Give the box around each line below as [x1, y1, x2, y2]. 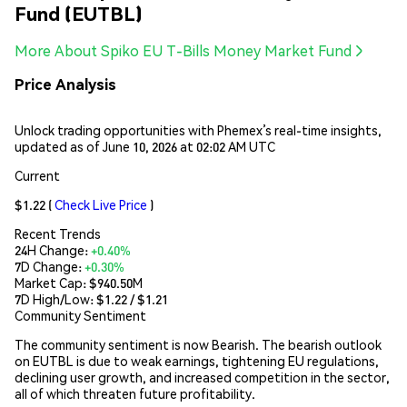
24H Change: [15, 241, 91, 258]
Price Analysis [15, 74, 116, 94]
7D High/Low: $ [15, 290, 104, 307]
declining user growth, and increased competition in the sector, [15, 368, 390, 385]
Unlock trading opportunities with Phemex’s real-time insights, [15, 121, 382, 138]
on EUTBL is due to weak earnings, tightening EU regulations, [15, 352, 379, 369]
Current [15, 166, 60, 184]
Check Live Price [55, 195, 147, 213]
